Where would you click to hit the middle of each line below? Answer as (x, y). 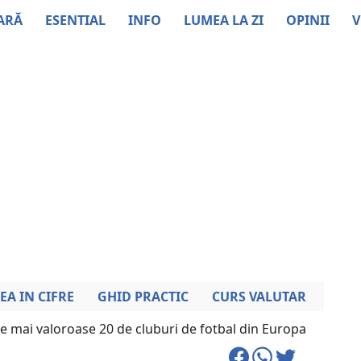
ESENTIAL (75, 20)
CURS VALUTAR (259, 297)
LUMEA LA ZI (224, 20)
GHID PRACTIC (143, 297)
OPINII (308, 20)
